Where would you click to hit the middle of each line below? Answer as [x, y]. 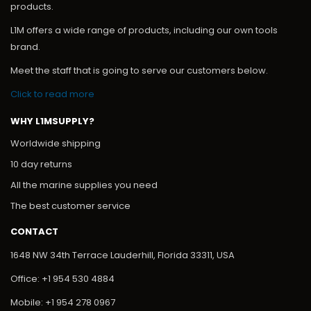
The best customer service [70, 206]
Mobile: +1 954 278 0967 [63, 303]
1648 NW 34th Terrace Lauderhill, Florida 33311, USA [123, 255]
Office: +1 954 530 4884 [62, 279]
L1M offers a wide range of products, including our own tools [144, 31]
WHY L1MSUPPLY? [52, 121]
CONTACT [34, 232]
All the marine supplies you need [84, 185]
